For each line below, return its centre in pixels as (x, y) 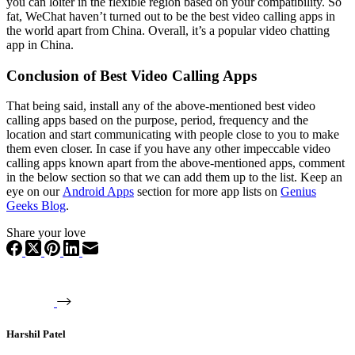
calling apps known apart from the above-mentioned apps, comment (176, 163)
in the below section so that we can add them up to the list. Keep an (174, 177)
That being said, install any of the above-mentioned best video (161, 106)
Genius (298, 192)
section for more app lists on (207, 192)
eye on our (34, 192)
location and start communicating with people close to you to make (173, 135)
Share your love (46, 233)
